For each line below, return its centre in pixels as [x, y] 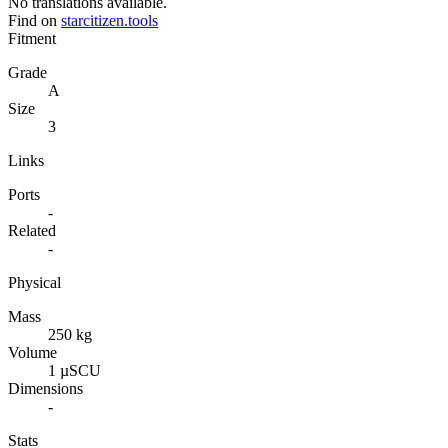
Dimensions [45, 388]
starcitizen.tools [109, 20]
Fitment [32, 38]
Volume [32, 352]
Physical [34, 282]
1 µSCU [74, 370]
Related [32, 230]
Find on [32, 20]
